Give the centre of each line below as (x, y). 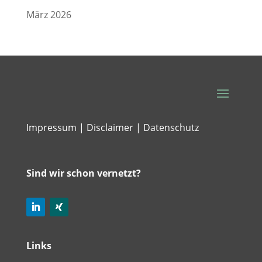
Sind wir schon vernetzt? (85, 173)
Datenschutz (171, 127)
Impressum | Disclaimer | (83, 127)
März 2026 (49, 14)
